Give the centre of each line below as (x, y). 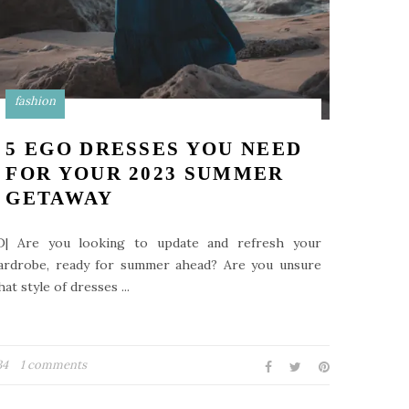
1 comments (53, 365)
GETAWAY (60, 198)
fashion (36, 101)
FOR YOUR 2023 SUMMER (145, 173)
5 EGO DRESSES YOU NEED (154, 149)
